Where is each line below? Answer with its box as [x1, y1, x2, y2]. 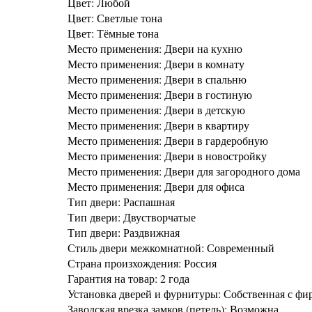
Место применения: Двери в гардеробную [68, 133, 268, 148]
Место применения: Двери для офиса [68, 179, 244, 194]
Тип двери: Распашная [68, 194, 175, 209]
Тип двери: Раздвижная [68, 225, 180, 240]
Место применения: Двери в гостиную [68, 87, 252, 102]
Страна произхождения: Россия [68, 256, 217, 270]
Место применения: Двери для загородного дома [68, 164, 300, 178]
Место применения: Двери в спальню [68, 72, 247, 86]
